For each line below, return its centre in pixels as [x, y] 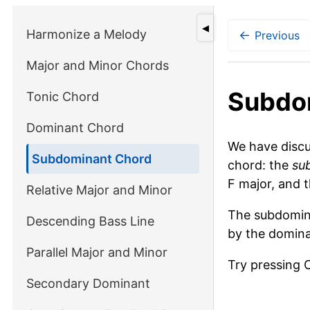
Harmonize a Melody [86, 34]
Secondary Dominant [88, 283]
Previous [277, 35]
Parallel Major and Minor [97, 252]
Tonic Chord [63, 97]
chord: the [260, 165]
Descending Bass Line [90, 221]
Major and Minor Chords [98, 65]
